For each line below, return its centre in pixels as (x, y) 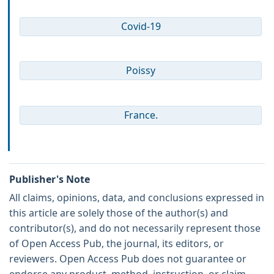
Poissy (141, 71)
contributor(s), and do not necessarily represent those (135, 228)
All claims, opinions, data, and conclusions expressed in (137, 197)
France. (141, 115)
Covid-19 (141, 27)
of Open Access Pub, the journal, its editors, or (117, 243)
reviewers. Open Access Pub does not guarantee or (128, 258)
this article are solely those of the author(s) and (119, 213)
